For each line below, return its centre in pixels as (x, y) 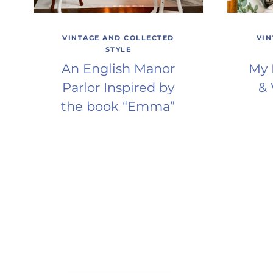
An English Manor (118, 68)
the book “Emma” (118, 106)
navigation (91, 222)
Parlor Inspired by (118, 87)
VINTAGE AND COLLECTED (118, 38)
